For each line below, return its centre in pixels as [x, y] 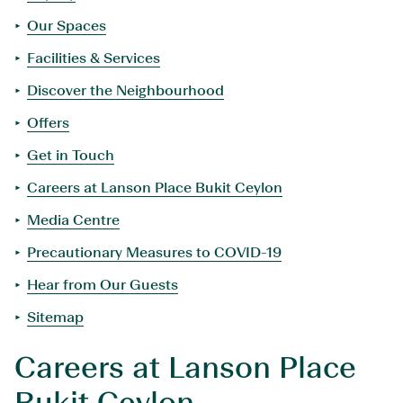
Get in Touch [71, 155]
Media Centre [73, 220]
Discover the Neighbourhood [125, 90]
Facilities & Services [94, 58]
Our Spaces [67, 26]
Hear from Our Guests [103, 285]
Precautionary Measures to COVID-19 [154, 252]
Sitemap [55, 317]
